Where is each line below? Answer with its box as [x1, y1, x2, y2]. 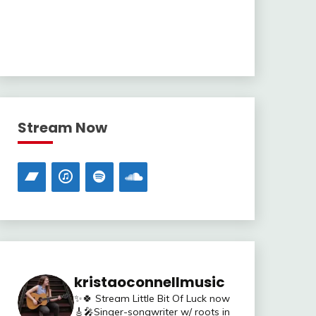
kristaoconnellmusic [73, 272, 225, 292]
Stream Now [17, 118, 107, 138]
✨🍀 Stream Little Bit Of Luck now [73, 292, 230, 305]
